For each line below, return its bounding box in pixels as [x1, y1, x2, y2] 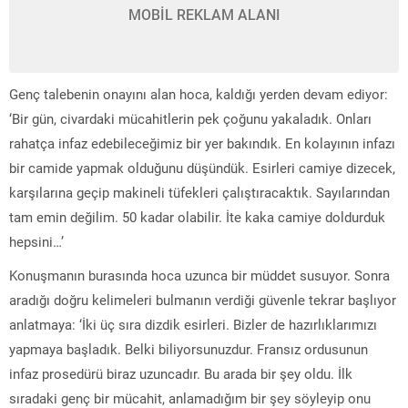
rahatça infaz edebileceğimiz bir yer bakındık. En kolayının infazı [9, 133, 395, 152]
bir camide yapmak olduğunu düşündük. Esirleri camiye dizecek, [9, 158, 395, 177]
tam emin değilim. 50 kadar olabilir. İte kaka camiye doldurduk [9, 207, 385, 226]
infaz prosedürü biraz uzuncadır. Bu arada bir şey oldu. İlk [9, 363, 352, 382]
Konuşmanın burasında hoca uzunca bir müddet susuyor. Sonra [9, 265, 390, 284]
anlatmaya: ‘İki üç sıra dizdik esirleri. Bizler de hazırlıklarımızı [9, 314, 377, 333]
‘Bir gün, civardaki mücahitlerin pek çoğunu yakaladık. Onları [9, 108, 372, 127]
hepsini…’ [9, 231, 64, 250]
